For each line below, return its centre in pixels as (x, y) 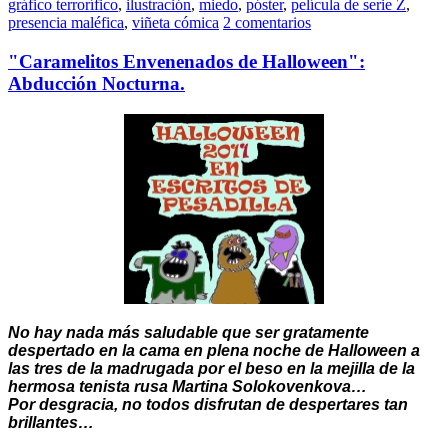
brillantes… (51, 422)
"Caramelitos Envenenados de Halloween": (186, 61)
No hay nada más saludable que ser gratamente (188, 332)
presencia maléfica (66, 23)
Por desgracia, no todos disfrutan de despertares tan (208, 404)
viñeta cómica (175, 23)
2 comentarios (267, 23)
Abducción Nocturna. (96, 83)
